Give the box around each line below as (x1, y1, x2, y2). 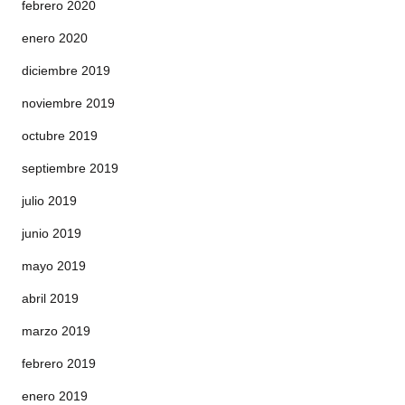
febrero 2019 (22, 356, 96, 371)
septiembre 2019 (22, 161, 118, 175)
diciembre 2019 (22, 63, 110, 78)
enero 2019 (22, 389, 88, 403)
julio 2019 (22, 193, 77, 208)
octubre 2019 (22, 128, 98, 143)
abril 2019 (22, 291, 79, 306)
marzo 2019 (22, 324, 90, 338)
